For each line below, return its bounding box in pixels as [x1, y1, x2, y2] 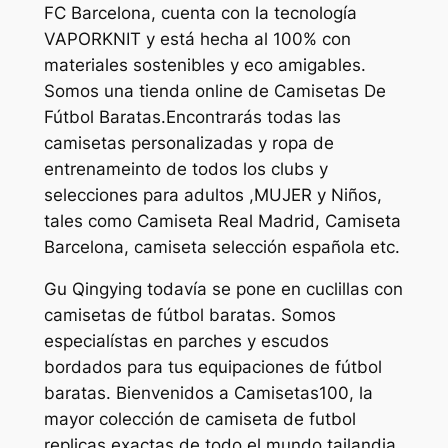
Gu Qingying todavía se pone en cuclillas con [43, 279, 403, 300]
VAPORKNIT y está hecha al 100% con [43, 28, 351, 49]
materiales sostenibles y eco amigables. [43, 54, 366, 75]
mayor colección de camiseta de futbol [43, 409, 356, 430]
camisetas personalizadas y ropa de [43, 132, 334, 153]
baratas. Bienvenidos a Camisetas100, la [43, 383, 373, 404]
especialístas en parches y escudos [43, 331, 329, 352]
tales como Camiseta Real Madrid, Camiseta [43, 210, 401, 231]
